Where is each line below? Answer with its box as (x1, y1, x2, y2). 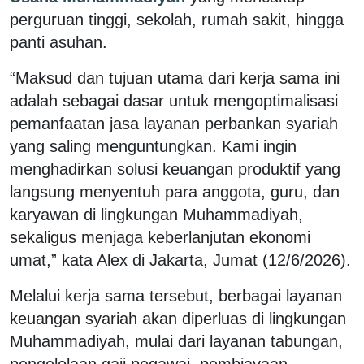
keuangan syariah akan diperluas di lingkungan (10, 309, 346, 327)
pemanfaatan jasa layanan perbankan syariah (10, 114, 338, 132)
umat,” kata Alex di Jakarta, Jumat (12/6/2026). (10, 250, 351, 269)
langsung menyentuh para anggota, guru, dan (10, 182, 340, 201)
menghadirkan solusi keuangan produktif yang (10, 159, 340, 178)
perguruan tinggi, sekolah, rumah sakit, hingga (10, 10, 344, 28)
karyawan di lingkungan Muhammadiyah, (10, 205, 303, 223)
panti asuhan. (10, 32, 107, 51)
